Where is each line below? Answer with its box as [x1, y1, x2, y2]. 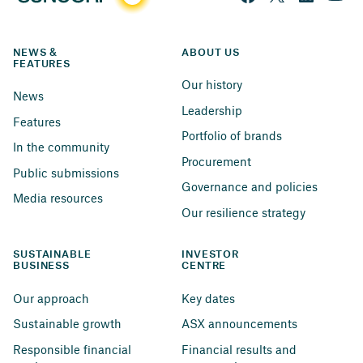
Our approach [13, 290, 89, 305]
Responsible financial [13, 341, 135, 357]
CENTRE [181, 261, 227, 271]
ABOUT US [181, 47, 241, 58]
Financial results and [181, 341, 300, 357]
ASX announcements [181, 316, 297, 331]
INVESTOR [181, 250, 242, 260]
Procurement [181, 153, 251, 169]
